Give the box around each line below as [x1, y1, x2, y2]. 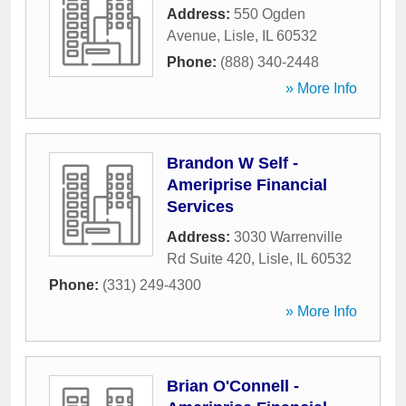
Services [167, 198, 234, 216]
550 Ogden [234, 6, 305, 22]
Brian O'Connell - [167, 377, 299, 395]
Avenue [167, 28, 217, 43]
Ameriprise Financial [167, 176, 327, 194]
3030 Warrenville [234, 229, 343, 245]
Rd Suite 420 [167, 251, 251, 266]
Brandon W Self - [167, 154, 298, 172]
